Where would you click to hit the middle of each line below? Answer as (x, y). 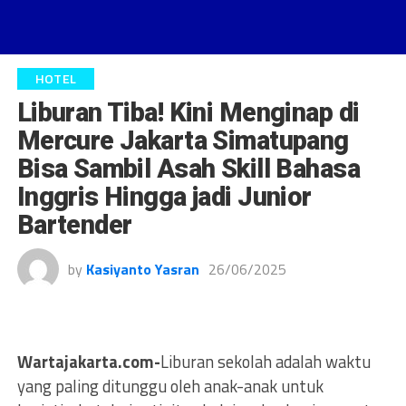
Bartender (74, 225)
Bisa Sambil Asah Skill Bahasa (188, 169)
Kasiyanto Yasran (142, 269)
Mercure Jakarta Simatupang (183, 140)
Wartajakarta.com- (88, 362)
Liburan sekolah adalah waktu (265, 362)
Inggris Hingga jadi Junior (164, 197)
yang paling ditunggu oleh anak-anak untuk (170, 386)
